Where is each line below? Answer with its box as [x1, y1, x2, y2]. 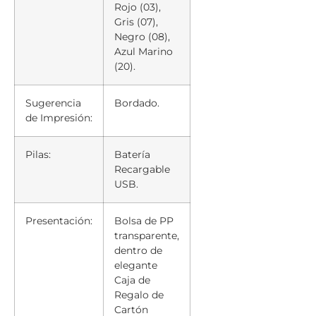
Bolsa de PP [114, 214, 174, 228]
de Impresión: [25, 111, 92, 125]
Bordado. [114, 97, 159, 110]
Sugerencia [25, 97, 81, 110]
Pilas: [25, 148, 51, 162]
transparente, [114, 229, 179, 243]
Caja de [114, 274, 150, 287]
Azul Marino [114, 45, 173, 59]
